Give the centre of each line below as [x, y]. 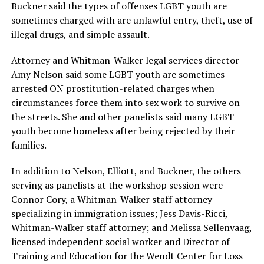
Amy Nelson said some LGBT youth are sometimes [118, 75]
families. [29, 145]
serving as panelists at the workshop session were [117, 185]
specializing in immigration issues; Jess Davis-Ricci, [119, 214]
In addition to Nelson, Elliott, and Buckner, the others [126, 171]
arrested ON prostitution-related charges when [113, 89]
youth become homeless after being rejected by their [123, 131]
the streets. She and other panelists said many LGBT [122, 117]
